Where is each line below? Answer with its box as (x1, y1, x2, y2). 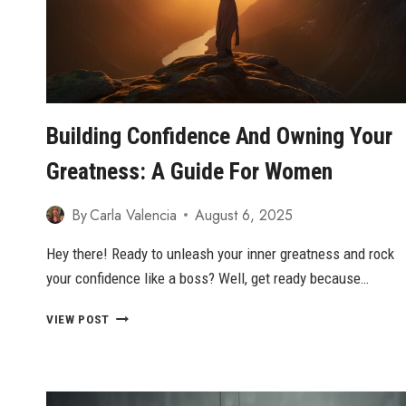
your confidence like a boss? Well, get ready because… (46, 268, 369, 287)
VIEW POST (46, 311, 111, 326)
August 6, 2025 (195, 204, 294, 226)
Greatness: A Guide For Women (46, 157, 333, 185)
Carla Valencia (90, 204, 178, 226)
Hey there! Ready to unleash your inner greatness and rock (46, 244, 394, 263)
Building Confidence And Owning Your (46, 121, 392, 150)
